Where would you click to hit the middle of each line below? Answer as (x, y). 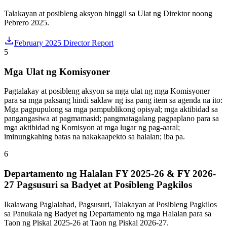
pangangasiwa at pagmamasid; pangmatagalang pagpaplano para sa (111, 119)
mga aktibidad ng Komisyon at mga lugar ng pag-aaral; (92, 128)
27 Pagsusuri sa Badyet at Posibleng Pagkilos (98, 185)
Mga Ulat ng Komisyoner (57, 71)
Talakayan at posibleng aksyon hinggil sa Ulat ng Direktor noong (108, 13)
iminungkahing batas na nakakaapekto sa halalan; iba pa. (94, 137)
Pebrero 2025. (27, 22)
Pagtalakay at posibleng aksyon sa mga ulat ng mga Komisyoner (107, 91)
